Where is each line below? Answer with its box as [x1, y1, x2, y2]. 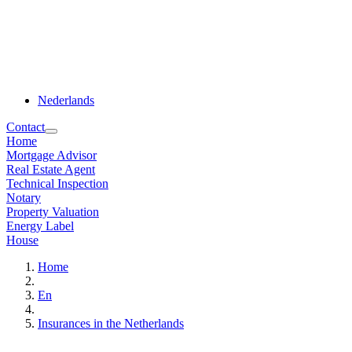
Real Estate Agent [6, 163, 95, 177]
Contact [6, 120, 45, 134]
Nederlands [38, 93, 94, 108]
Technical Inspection [6, 177, 108, 191]
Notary [6, 191, 41, 205]
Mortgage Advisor [6, 148, 97, 163]
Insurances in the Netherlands [38, 317, 184, 331]
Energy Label [6, 219, 74, 233]
